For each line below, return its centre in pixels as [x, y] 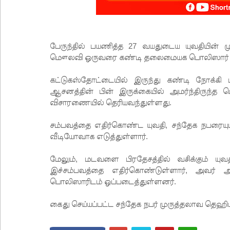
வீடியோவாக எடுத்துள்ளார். [99, 136]
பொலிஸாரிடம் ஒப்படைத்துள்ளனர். [113, 181]
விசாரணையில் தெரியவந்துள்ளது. [111, 102]
